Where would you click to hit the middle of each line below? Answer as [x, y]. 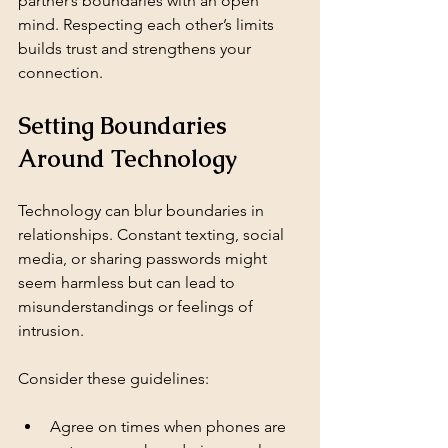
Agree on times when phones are [170, 426]
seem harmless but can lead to [128, 282]
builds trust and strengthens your [136, 48]
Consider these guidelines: [113, 378]
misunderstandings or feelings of [137, 306]
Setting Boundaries [125, 125]
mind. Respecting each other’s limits [148, 24]
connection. [60, 72]
